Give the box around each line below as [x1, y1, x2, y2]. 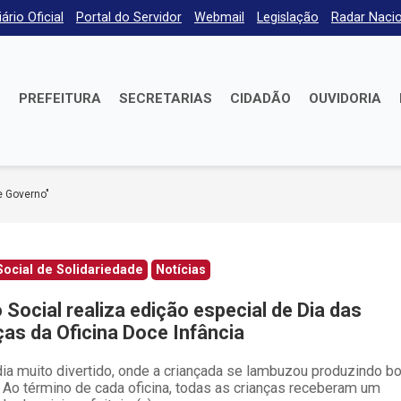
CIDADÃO [229, 90, 291, 107]
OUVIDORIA [308, 90, 381, 107]
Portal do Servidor [76, 10, 182, 25]
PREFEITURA [18, 90, 101, 107]
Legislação [257, 10, 319, 25]
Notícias [156, 262, 206, 277]
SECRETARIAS [118, 90, 212, 107]
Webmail [194, 10, 244, 25]
